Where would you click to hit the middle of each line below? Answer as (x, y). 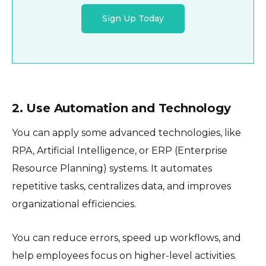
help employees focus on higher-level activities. (124, 255)
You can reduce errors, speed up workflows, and (126, 237)
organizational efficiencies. (74, 204)
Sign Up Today (133, 19)
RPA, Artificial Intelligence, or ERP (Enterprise (120, 150)
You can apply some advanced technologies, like (126, 132)
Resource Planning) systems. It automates (112, 168)
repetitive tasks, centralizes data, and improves (121, 186)
